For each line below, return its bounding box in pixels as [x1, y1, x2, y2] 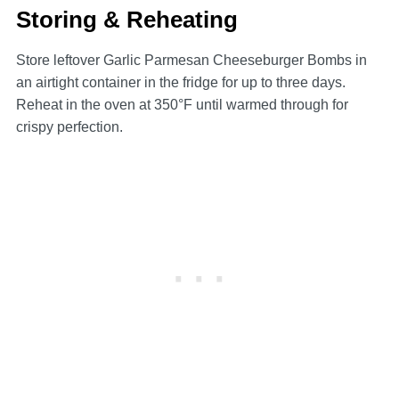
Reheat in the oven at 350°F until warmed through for [15, 96, 348, 112]
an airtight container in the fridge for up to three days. [15, 74, 346, 90]
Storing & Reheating [15, 5, 238, 33]
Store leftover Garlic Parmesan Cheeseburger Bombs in [15, 52, 367, 68]
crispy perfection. [15, 118, 123, 134]
